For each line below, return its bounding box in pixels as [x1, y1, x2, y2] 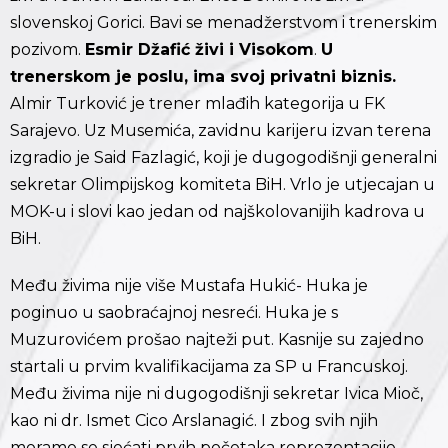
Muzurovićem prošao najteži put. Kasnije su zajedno [10, 330, 424, 350]
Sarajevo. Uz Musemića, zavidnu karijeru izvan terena [10, 121, 431, 141]
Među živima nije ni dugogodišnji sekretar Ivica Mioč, [10, 384, 423, 404]
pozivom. [10, 40, 85, 60]
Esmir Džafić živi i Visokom [85, 40, 314, 60]
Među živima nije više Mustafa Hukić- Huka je [10, 276, 368, 296]
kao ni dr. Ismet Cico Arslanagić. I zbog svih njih [10, 411, 378, 431]
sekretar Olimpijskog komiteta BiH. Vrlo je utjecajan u [10, 175, 435, 195]
